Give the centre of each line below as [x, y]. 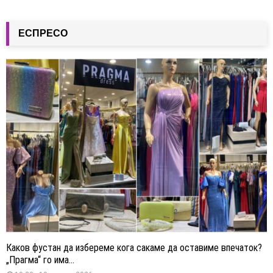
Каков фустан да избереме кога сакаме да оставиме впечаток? [134, 247]
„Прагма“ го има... [40, 260]
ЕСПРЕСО [43, 34]
